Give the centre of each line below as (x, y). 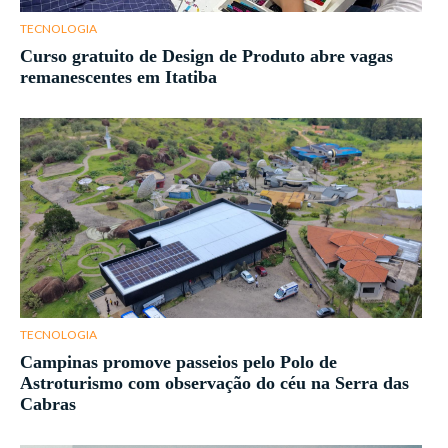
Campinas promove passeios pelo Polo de (178, 362)
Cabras (48, 404)
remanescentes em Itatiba (118, 77)
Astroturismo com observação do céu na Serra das (214, 383)
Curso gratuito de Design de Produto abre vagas (206, 56)
